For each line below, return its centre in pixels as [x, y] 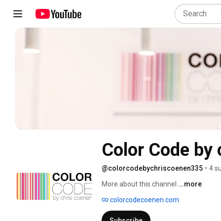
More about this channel [139, 184]
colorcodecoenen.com [144, 200]
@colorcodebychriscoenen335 [152, 168]
